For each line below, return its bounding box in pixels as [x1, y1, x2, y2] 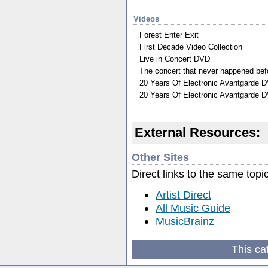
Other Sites [132, 150, 189, 163]
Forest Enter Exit [139, 30, 199, 39]
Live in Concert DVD [139, 54, 210, 63]
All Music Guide [156, 201, 230, 214]
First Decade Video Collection [139, 42, 242, 51]
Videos [133, 14, 159, 23]
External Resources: [135, 124, 260, 140]
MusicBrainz [156, 214, 214, 227]
